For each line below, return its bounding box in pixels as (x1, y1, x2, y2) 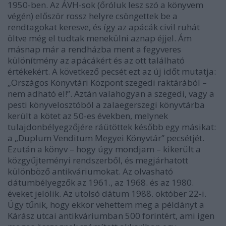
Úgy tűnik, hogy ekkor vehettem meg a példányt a (8, 199, 204, 211)
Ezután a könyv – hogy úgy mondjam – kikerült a (8, 143, 201, 155)
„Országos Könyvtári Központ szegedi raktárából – (8, 77, 207, 89)
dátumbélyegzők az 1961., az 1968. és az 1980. (8, 177, 194, 189)
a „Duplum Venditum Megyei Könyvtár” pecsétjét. (8, 132, 204, 144)
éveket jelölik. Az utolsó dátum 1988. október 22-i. (8, 188, 206, 200)
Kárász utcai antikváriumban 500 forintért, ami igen (8, 210, 214, 222)
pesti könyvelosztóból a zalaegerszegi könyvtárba (8, 99, 205, 111)
